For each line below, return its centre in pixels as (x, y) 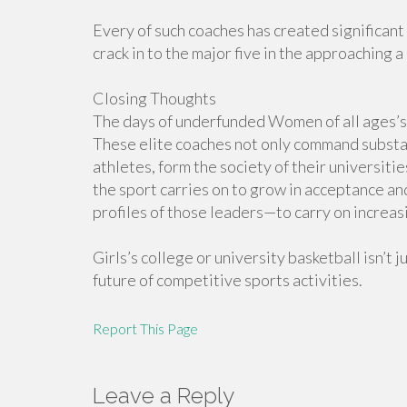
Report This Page (145, 328)
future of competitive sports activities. (228, 280)
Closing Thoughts (154, 98)
